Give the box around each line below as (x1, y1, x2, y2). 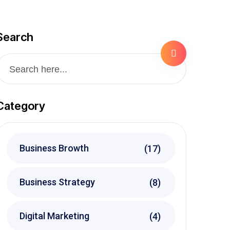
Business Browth (19, 143, 89, 154)
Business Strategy (19, 177, 95, 187)
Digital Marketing (19, 210, 89, 221)
